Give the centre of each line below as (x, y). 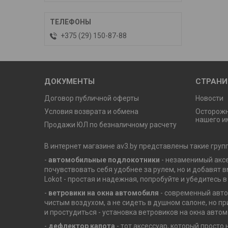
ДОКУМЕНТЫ (70, 82)
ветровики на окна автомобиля (104, 193)
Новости (210, 98)
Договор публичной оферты (92, 98)
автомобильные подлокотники (104, 160)
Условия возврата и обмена (92, 112)
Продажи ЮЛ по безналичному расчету (111, 125)
